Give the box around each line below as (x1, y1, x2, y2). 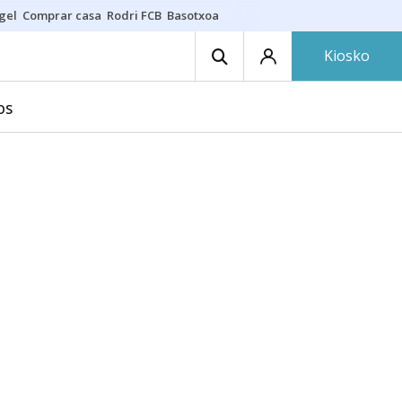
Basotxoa (167, 7, 219, 23)
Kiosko (324, 46, 370, 66)
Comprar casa (22, 7, 101, 23)
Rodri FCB (107, 7, 162, 23)
